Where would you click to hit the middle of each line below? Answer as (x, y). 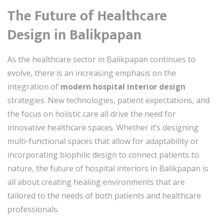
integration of (34, 86)
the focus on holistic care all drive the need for (91, 114)
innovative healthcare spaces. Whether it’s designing (103, 127)
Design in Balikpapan (74, 35)
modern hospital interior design (123, 86)
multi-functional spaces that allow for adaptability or (103, 141)
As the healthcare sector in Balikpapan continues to (101, 59)
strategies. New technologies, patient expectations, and (109, 100)
